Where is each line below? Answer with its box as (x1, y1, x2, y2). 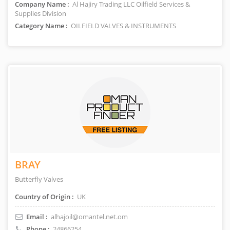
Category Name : (15, 21, 68, 30)
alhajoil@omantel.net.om (51, 212, 128, 221)
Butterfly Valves (15, 175, 63, 184)
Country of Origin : (15, 192, 74, 201)
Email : (26, 212, 48, 221)
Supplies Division (15, 9, 66, 18)
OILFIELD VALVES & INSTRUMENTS (69, 21, 176, 30)
